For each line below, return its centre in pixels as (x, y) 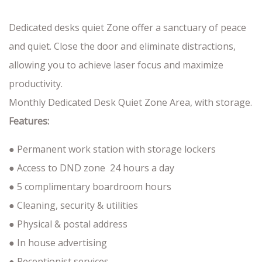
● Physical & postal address (68, 224)
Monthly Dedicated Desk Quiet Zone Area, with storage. (130, 102)
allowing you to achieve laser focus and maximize (116, 65)
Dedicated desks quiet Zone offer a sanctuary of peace (127, 27)
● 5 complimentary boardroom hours (90, 186)
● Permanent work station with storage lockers (112, 149)
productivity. (36, 83)
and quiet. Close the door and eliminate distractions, (122, 46)
